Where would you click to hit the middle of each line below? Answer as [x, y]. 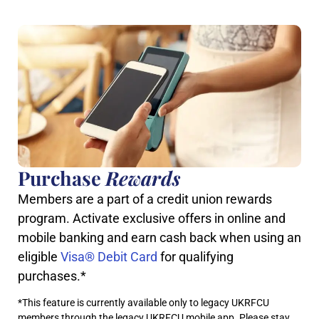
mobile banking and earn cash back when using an [159, 237]
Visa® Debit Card [109, 256]
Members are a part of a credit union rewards [145, 199]
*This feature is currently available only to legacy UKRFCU [143, 303]
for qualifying [195, 256]
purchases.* [52, 276]
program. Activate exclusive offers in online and [152, 218]
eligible [39, 256]
